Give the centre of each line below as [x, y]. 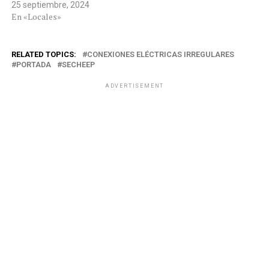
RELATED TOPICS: [44, 55]
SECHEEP [78, 65]
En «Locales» [36, 17]
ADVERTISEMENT [134, 86]
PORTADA [33, 65]
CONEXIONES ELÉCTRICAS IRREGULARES [160, 55]
